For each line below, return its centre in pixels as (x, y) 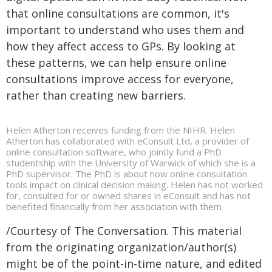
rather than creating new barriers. (96, 95)
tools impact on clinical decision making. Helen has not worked (134, 184)
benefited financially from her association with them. (115, 206)
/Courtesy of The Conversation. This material (124, 230)
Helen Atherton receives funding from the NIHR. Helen (121, 130)
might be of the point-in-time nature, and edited (134, 263)
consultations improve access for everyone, (120, 79)
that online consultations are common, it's (118, 13)
